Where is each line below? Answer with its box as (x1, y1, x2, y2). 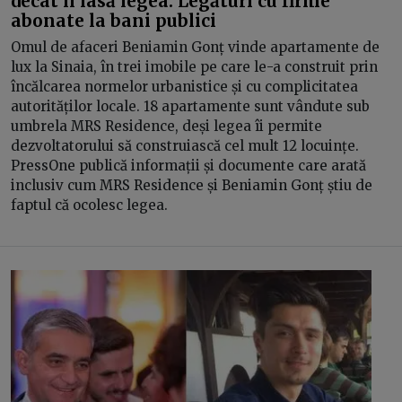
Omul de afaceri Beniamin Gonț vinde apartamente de (11, 39, 380, 56)
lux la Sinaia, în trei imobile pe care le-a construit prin (11, 58, 378, 75)
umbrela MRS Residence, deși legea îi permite (11, 118, 322, 135)
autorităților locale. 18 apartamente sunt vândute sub (11, 98, 370, 115)
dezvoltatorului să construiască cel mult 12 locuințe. (11, 137, 359, 154)
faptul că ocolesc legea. (11, 197, 171, 214)
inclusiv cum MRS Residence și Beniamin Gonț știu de (11, 177, 372, 194)
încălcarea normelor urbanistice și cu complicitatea (11, 78, 358, 95)
